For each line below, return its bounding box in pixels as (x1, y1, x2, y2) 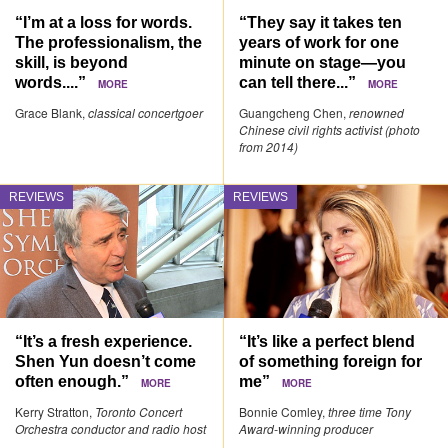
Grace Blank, (15, 104, 88, 122)
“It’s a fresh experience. (15, 331, 192, 350)
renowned (349, 104, 405, 122)
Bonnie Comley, (239, 402, 329, 420)
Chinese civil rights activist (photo (239, 121, 421, 139)
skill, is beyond (15, 53, 128, 72)
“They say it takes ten (239, 13, 403, 32)
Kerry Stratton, (15, 402, 95, 420)
